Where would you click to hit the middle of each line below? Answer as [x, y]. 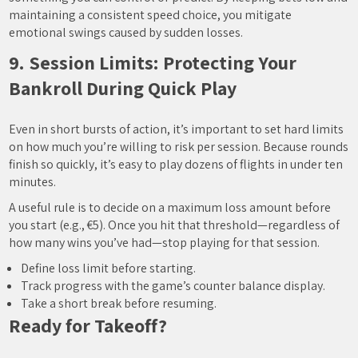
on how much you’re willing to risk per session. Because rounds [179, 147]
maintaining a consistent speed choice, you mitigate [151, 15]
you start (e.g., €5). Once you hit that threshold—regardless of [175, 225]
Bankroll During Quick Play [123, 88]
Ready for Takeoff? [88, 325]
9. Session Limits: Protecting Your [153, 62]
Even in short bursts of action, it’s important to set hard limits [177, 129]
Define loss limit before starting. [109, 268]
